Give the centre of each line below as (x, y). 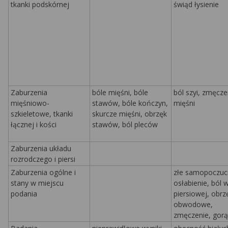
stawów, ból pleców (125, 124)
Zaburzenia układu (41, 148)
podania (24, 194)
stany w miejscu (37, 183)
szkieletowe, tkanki (42, 114)
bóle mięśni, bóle (120, 92)
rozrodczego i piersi (43, 159)
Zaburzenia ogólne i (43, 172)
